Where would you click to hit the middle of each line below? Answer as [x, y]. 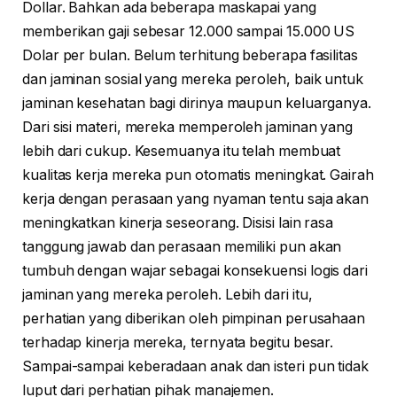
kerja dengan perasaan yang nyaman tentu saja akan [196, 199]
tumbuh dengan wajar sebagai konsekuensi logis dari [195, 271]
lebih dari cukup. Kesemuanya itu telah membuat [182, 152]
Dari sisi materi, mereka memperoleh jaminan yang [188, 128]
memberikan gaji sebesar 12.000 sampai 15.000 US [189, 32]
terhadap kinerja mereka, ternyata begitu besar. [178, 343]
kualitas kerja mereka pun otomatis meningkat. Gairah [198, 175]
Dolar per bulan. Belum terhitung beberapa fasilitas [190, 56]
